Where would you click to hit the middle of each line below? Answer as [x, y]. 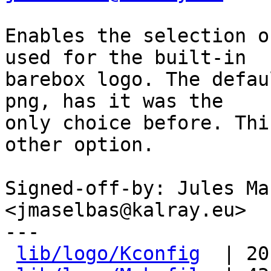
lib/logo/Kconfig [108, 253]
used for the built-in [126, 57]
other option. [80, 145]
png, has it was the [114, 101]
